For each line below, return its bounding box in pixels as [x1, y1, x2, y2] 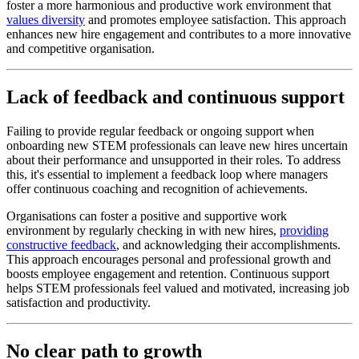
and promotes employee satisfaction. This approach [85, 13, 346, 27]
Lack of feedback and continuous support [6, 87, 345, 108]
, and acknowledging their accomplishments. [116, 238, 341, 252]
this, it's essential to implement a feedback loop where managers [6, 167, 328, 182]
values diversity [6, 13, 85, 27]
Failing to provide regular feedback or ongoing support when [6, 124, 314, 139]
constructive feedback [6, 238, 116, 252]
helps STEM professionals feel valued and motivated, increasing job [6, 281, 349, 296]
